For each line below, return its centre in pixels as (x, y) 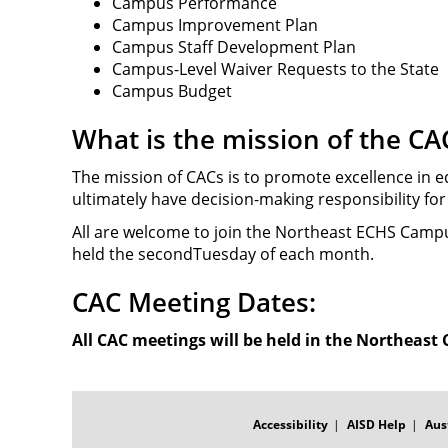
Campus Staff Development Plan (234, 47)
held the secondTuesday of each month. (225, 254)
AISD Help (376, 424)
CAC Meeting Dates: (197, 302)
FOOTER (96, 398)
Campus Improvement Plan (215, 25)
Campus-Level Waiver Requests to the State (275, 69)
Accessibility (290, 424)
